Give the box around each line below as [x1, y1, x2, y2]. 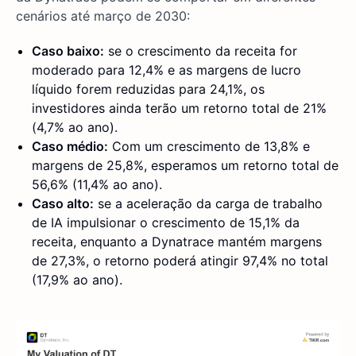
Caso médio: [32, 138, 108, 155]
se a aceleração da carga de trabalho [94, 195, 323, 212]
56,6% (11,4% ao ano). [32, 176, 162, 193]
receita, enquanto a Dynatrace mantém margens [32, 234, 322, 250]
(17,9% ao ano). [32, 272, 122, 288]
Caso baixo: [32, 43, 104, 60]
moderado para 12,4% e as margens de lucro [32, 62, 301, 79]
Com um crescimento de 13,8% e [108, 138, 310, 155]
